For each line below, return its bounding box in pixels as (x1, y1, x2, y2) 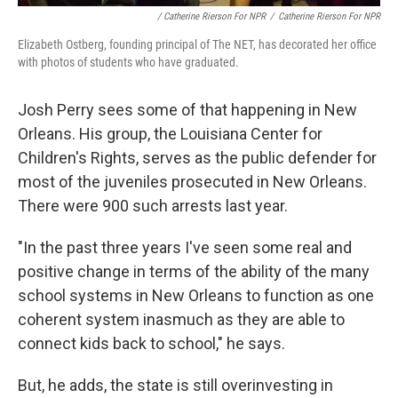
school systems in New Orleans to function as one (18, 286, 374, 305)
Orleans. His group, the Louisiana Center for (18, 124, 322, 143)
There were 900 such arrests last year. (18, 196, 288, 215)
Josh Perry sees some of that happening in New (18, 100, 357, 119)
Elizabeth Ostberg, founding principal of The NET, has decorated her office (18, 37, 377, 52)
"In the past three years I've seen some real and (18, 238, 352, 257)
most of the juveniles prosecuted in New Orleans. (18, 172, 367, 191)
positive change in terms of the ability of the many (18, 262, 370, 281)
